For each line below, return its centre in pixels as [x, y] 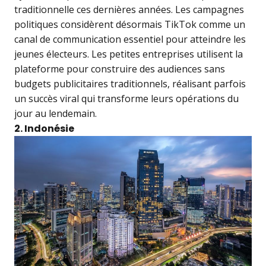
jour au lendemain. [56, 114]
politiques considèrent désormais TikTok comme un [130, 25]
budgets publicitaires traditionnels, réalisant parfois [130, 84]
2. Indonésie [44, 129]
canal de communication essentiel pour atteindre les [130, 39]
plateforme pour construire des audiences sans [120, 69]
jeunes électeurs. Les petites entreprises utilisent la [129, 54]
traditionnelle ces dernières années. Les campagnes [129, 10]
